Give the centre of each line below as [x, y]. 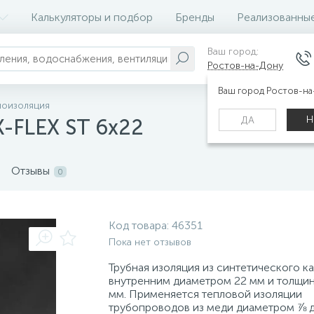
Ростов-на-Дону [245, 66]
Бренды [195, 17]
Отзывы [30, 171]
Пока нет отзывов [150, 242]
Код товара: [140, 225]
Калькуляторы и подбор [92, 17]
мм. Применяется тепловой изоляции [205, 294]
